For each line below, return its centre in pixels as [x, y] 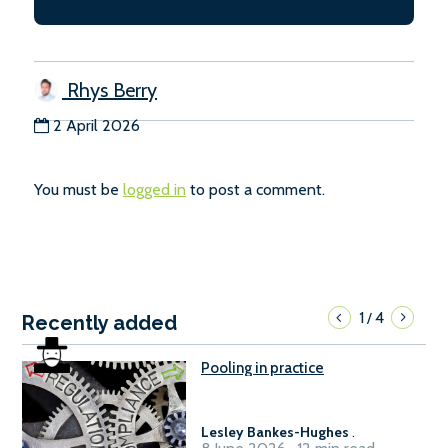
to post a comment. [255, 190]
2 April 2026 [96, 126]
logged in [154, 190]
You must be [78, 190]
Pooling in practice [262, 368]
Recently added [99, 323]
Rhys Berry [109, 90]
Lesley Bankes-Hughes [275, 431]
